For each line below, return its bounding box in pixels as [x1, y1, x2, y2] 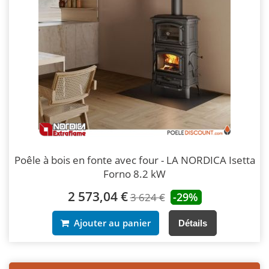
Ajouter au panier [69, 216, 151, 229]
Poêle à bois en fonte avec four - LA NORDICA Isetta [14, 153, 255, 167]
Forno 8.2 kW [103, 166, 166, 181]
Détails [178, 217, 207, 228]
